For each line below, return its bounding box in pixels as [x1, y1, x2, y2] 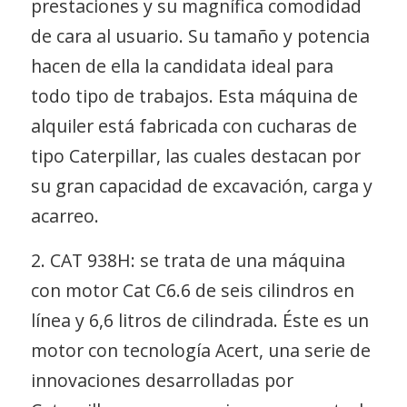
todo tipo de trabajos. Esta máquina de [30, 83, 358, 108]
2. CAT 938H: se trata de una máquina [30, 248, 345, 273]
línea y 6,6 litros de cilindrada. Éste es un [30, 308, 369, 333]
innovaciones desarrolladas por [30, 368, 293, 393]
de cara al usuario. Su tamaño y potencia [30, 23, 370, 48]
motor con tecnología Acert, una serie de [30, 338, 371, 363]
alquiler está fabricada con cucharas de [30, 113, 357, 138]
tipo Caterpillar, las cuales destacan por [30, 143, 361, 168]
